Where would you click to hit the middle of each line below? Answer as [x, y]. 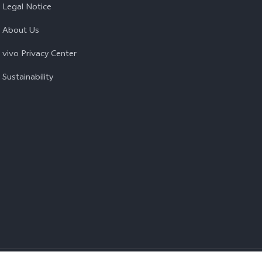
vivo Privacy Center [39, 55]
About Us [21, 31]
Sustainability [28, 78]
